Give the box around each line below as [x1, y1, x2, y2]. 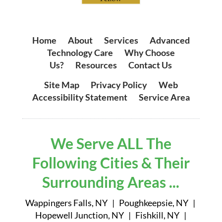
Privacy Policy [90, 79, 147, 90]
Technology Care [47, 47, 113, 58]
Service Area [138, 91, 190, 103]
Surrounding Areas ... [42, 172, 180, 191]
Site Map [44, 79, 79, 90]
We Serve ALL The [50, 134, 171, 152]
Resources [75, 59, 117, 70]
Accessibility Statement [32, 91, 127, 103]
